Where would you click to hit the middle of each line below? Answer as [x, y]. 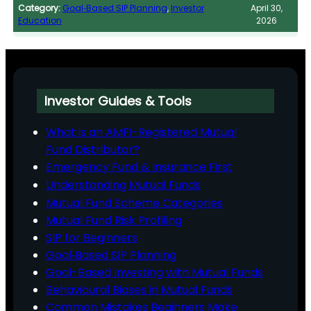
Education [40, 20]
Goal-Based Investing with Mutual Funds [154, 272]
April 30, [267, 8]
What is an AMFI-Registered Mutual [141, 132]
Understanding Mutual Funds [123, 185]
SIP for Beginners [91, 237]
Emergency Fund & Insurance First [139, 167]
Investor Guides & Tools [118, 101]
